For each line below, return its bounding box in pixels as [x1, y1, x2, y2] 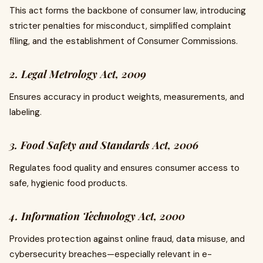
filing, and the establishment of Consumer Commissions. [9, 35, 238, 48]
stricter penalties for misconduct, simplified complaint [9, 20, 231, 32]
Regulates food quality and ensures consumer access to [9, 162, 240, 174]
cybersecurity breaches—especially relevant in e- [9, 248, 212, 261]
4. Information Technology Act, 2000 [9, 209, 185, 224]
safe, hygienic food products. [9, 177, 127, 190]
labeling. [9, 106, 42, 119]
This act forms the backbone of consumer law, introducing [9, 5, 246, 17]
